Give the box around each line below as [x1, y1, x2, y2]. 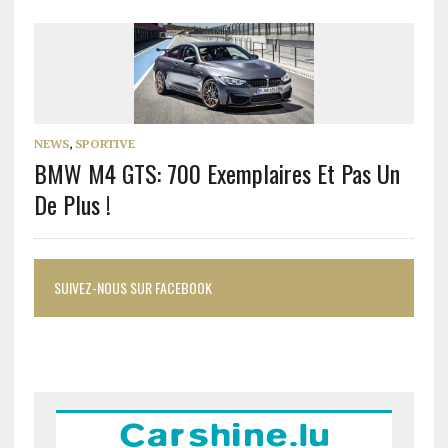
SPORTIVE [74, 136, 135, 152]
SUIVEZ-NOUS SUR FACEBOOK [53, 277, 212, 299]
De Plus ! [33, 186, 111, 223]
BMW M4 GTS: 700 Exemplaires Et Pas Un [33, 155, 400, 192]
